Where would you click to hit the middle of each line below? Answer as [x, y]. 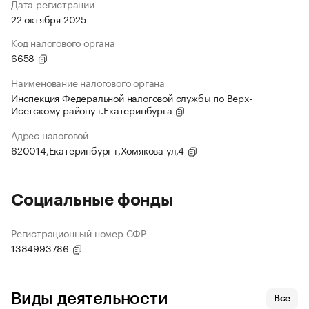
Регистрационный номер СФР [79, 233]
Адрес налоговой [50, 135]
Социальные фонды [92, 200]
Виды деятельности [90, 299]
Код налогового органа [63, 42]
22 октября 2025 [49, 19]
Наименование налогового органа [88, 82]
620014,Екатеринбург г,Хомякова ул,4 [99, 150]
